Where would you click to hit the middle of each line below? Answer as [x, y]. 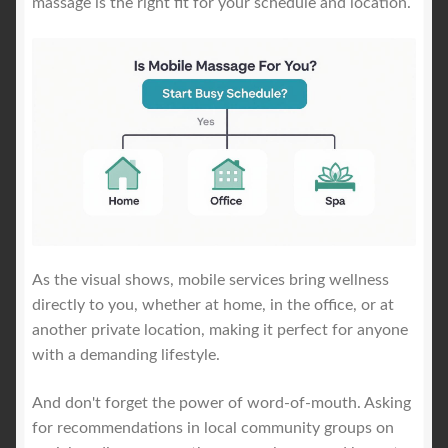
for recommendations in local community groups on [213, 428]
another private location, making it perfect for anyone [220, 330]
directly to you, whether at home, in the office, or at [213, 305]
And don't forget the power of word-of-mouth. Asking [221, 403]
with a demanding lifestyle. [126, 355]
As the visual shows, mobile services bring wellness [210, 280]
